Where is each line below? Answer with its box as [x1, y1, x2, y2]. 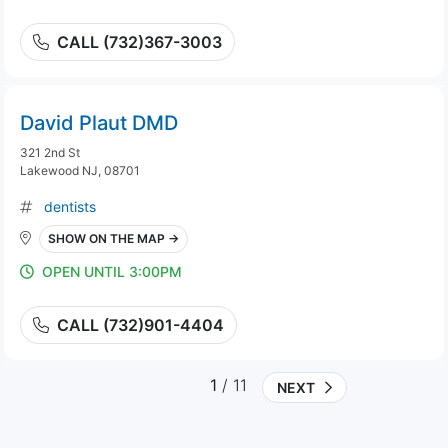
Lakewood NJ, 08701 [20, 163, 140, 178]
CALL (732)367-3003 [57, 32, 222, 52]
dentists [44, 198, 96, 215]
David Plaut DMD [20, 111, 178, 135]
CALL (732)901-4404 [57, 315, 224, 335]
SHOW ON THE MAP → [48, 231, 179, 246]
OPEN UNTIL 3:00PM [42, 263, 182, 280]
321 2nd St [20, 145, 80, 160]
